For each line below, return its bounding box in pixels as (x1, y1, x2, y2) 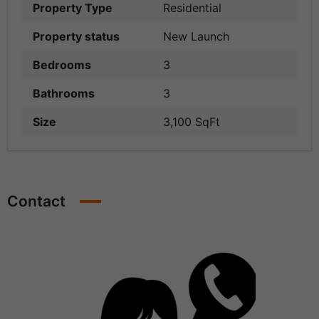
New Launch (163, 29, 229, 44)
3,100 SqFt (163, 115, 220, 130)
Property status (33, 29, 120, 44)
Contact (7, 192, 66, 211)
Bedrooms (33, 58, 91, 73)
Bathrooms (33, 86, 95, 101)
